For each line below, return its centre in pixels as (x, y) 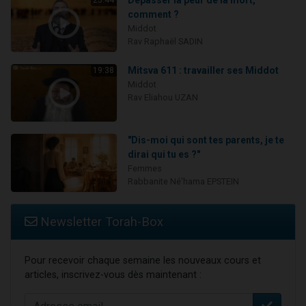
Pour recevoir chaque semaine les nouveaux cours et (143, 261)
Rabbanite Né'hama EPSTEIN (183, 182)
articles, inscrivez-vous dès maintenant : (113, 275)
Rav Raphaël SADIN (165, 42)
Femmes (144, 169)
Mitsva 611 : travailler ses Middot (203, 70)
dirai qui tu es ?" (164, 155)
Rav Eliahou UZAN (163, 97)
